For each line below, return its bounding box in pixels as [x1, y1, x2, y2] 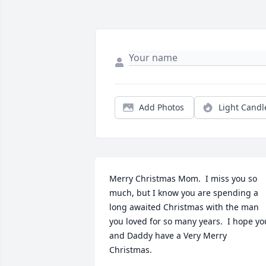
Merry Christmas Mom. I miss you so [109, 173, 257, 185]
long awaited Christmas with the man [109, 201, 259, 213]
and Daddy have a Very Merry [109, 230, 227, 242]
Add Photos [139, 102, 184, 113]
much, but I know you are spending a [109, 187, 258, 199]
